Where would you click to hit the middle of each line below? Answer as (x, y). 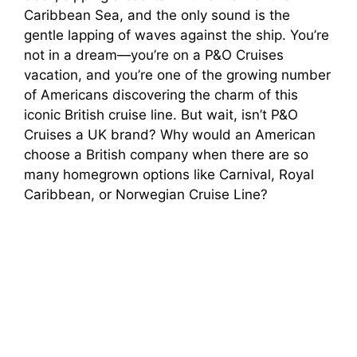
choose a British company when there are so (166, 155)
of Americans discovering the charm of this (161, 95)
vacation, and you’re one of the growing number (177, 75)
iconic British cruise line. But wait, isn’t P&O (161, 115)
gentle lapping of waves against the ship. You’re (177, 35)
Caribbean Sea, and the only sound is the (157, 16)
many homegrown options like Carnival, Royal (169, 175)
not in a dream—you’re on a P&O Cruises (154, 55)
